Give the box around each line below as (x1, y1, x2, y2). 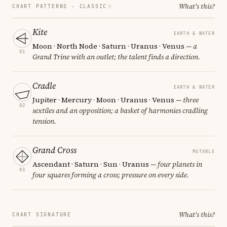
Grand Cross (32, 143, 77, 156)
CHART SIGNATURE (12, 211, 71, 218)
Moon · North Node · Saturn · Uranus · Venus (32, 41, 184, 51)
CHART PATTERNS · (12, 3, 80, 10)
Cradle (32, 79, 56, 92)
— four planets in (149, 159, 202, 169)
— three (174, 94, 199, 105)
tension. (32, 116, 56, 126)
